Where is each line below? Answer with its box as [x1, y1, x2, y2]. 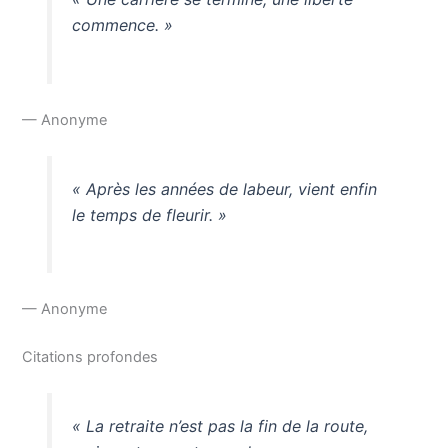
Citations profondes [22, 347, 159, 366]
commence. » [71, 14, 173, 35]
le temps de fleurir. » [71, 204, 227, 225]
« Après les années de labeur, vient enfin [71, 178, 377, 199]
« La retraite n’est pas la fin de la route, [71, 415, 368, 436]
